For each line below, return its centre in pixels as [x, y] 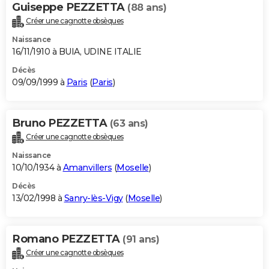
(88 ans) [147, 8]
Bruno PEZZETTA [61, 123]
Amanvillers [87, 167]
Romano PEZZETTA [67, 239]
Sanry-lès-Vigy [93, 198]
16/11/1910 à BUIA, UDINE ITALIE [77, 52]
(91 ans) [141, 239]
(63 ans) [129, 124]
